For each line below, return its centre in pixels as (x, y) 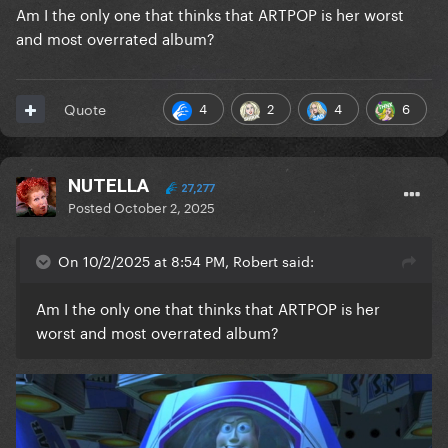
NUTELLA (108, 186)
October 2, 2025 (164, 206)
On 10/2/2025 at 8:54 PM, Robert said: (186, 260)
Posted (91, 206)
